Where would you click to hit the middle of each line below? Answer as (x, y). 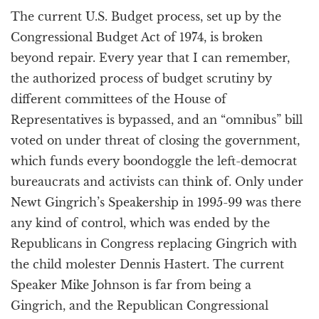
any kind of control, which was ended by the (140, 223)
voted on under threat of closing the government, (155, 140)
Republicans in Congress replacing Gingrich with (154, 244)
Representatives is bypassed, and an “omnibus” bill (157, 120)
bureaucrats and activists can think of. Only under (157, 182)
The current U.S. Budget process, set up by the (146, 16)
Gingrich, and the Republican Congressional (140, 305)
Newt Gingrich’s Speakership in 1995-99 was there (156, 202)
